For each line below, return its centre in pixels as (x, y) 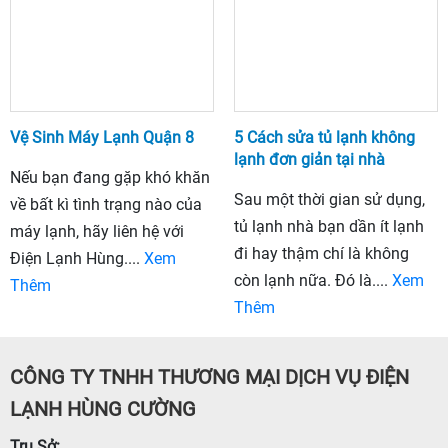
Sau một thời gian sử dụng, (329, 200)
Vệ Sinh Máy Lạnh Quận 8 (102, 138)
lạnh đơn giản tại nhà (309, 160)
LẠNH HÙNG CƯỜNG (103, 409)
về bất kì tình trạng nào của (106, 205)
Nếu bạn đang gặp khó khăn (110, 178)
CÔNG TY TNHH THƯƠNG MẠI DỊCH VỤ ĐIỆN (209, 377)
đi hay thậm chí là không (321, 254)
